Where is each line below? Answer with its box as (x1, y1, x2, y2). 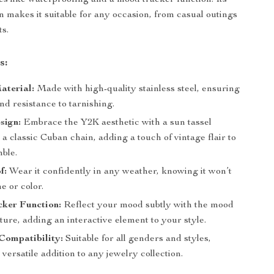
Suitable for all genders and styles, (63, 234, 212, 244)
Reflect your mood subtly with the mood (61, 201, 234, 210)
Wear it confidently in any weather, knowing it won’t (7, 167, 232, 177)
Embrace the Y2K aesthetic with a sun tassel (21, 118, 212, 128)
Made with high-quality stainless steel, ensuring (34, 84, 240, 94)
